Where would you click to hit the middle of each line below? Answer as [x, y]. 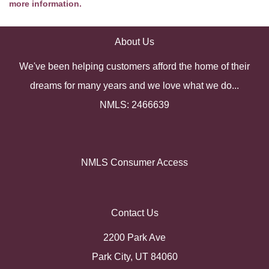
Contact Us [134, 213]
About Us [134, 42]
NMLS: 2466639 [134, 105]
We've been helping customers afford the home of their [134, 66]
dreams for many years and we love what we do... [134, 86]
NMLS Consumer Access [134, 162]
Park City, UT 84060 [134, 257]
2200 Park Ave [134, 237]
